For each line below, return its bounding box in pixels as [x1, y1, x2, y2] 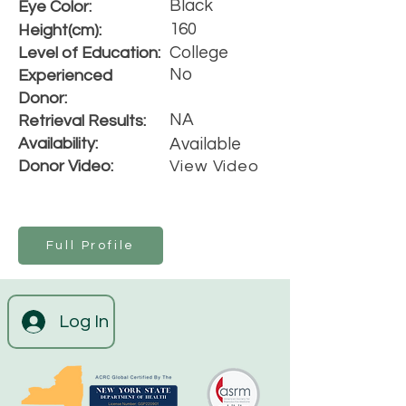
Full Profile [45, 239, 136, 252]
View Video [169, 158, 259, 175]
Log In [59, 313, 110, 331]
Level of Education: [18, 44, 160, 62]
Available [169, 135, 241, 153]
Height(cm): [18, 22, 101, 39]
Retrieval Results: [18, 112, 146, 130]
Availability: [18, 135, 98, 152]
